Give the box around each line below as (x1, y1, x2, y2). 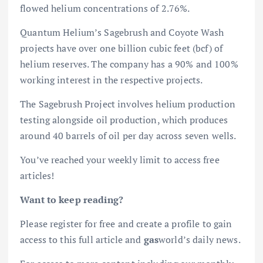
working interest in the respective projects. (20, 73, 203, 86)
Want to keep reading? (20, 193, 124, 206)
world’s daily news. (159, 233, 241, 247)
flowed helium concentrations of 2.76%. (20, 1, 190, 15)
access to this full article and (20, 233, 144, 247)
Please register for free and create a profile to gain (20, 217, 232, 231)
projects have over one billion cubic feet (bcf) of (20, 41, 223, 55)
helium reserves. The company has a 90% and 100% (20, 57, 238, 70)
